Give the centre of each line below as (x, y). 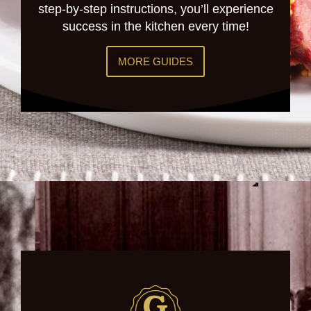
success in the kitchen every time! (155, 27)
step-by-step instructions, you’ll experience (155, 9)
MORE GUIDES (155, 62)
